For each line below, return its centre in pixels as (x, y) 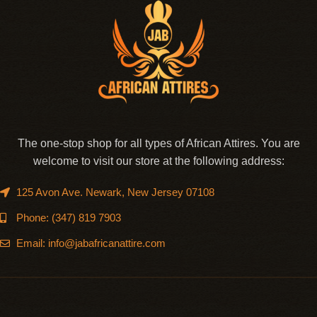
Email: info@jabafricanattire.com (91, 243)
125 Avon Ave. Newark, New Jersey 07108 (115, 192)
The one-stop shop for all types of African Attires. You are (158, 143)
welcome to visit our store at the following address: (158, 161)
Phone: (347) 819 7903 (68, 218)
